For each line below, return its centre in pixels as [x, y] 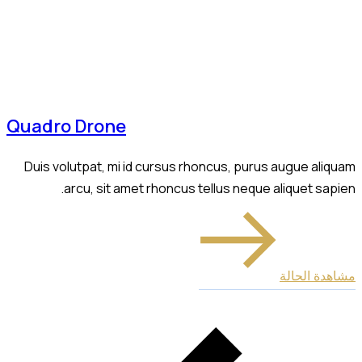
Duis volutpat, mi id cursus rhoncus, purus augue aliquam [190, 166]
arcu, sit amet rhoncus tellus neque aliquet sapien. [210, 188]
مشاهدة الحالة [318, 276]
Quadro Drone [66, 126]
